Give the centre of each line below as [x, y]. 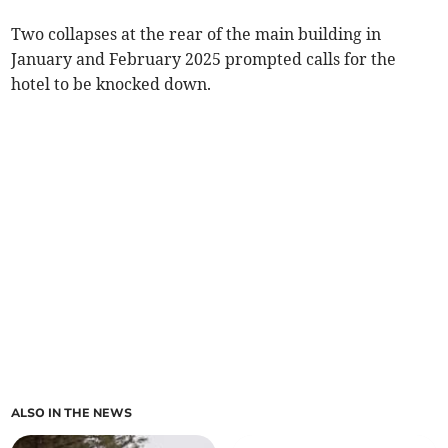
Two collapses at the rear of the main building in [196, 34]
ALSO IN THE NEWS [72, 413]
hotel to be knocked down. [111, 84]
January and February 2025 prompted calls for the [204, 59]
